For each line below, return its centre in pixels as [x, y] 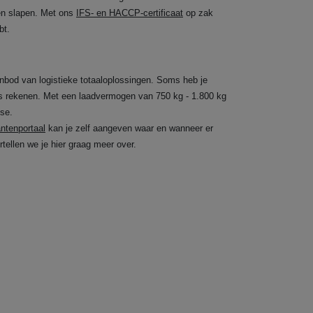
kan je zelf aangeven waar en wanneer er [129, 128]
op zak [198, 13]
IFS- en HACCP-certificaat [130, 13]
